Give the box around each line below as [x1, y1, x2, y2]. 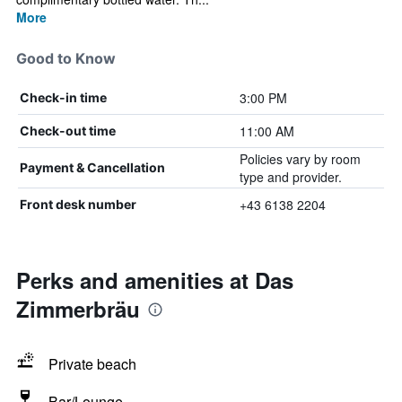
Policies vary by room [239, 150, 361, 168]
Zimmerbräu [16, 293, 140, 324]
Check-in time [20, 90, 107, 105]
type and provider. [239, 168, 342, 186]
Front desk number [20, 197, 136, 212]
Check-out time [20, 123, 116, 138]
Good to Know [16, 49, 116, 67]
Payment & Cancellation [20, 160, 165, 175]
